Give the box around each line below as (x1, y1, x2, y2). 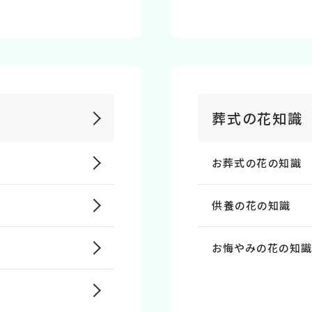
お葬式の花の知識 (212, 155, 302, 170)
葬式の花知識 (212, 108, 303, 128)
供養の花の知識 (212, 198, 291, 212)
